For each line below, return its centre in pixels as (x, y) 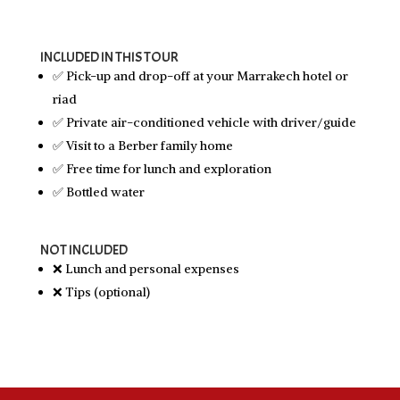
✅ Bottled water (98, 192)
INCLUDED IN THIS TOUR (109, 58)
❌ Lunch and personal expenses (146, 269)
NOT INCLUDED (83, 250)
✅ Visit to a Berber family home (142, 146)
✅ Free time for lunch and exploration (162, 169)
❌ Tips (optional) (101, 292)
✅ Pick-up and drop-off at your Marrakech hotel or (200, 76)
